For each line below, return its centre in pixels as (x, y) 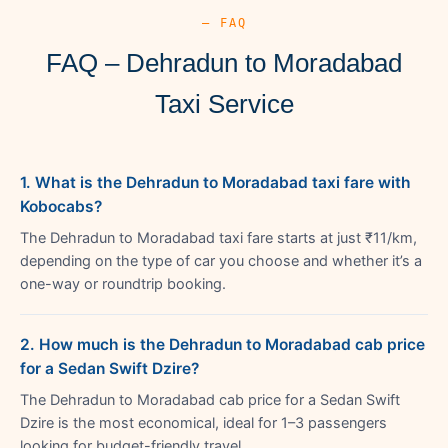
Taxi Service (224, 103)
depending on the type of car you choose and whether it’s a (221, 260)
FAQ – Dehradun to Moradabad (224, 62)
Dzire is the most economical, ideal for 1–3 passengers (203, 422)
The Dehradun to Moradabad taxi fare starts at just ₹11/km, (218, 237)
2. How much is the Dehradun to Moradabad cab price (222, 344)
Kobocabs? (61, 206)
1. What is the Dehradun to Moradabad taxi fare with (215, 182)
